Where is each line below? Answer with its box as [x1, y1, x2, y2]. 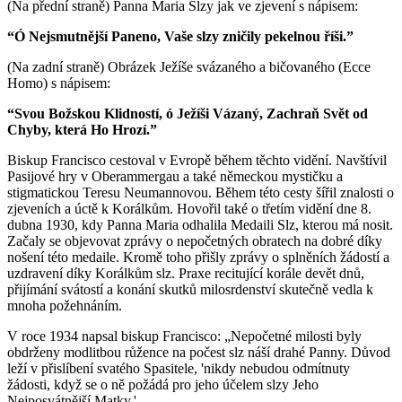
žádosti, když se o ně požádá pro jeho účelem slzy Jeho [7, 376, 319, 392]
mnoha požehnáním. [7, 297, 122, 313]
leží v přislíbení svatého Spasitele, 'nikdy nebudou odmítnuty [7, 360, 350, 376]
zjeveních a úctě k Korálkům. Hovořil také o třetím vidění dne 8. [7, 200, 371, 216]
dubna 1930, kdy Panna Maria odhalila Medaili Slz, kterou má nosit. [7, 216, 393, 232]
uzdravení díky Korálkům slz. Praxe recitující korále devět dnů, [7, 265, 364, 281]
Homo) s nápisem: [7, 74, 110, 91]
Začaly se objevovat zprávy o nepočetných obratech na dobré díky [7, 232, 382, 249]
